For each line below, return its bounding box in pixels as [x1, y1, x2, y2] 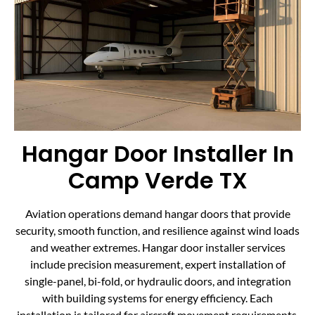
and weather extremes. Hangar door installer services [30, 240, 285, 255]
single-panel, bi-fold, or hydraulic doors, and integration [24, 274, 291, 288]
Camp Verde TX [67, 165, 247, 197]
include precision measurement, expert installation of [30, 257, 285, 271]
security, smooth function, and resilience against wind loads [15, 224, 300, 238]
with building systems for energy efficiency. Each [42, 291, 273, 305]
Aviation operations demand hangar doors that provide [25, 207, 290, 221]
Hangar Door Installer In [21, 138, 294, 170]
